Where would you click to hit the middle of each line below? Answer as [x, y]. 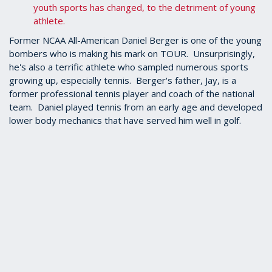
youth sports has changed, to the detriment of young [144, 7]
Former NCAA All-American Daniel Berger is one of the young [135, 40]
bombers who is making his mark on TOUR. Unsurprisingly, [132, 53]
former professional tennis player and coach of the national [132, 93]
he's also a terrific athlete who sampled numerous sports [129, 67]
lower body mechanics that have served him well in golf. [125, 120]
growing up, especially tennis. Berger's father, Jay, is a [123, 80]
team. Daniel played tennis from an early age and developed [136, 107]
